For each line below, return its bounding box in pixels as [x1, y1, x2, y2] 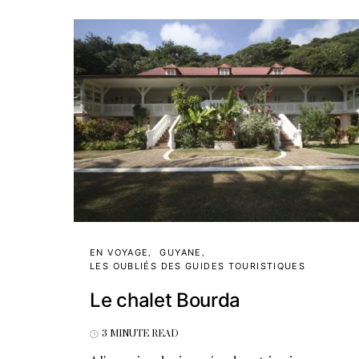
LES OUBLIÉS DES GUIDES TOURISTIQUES [90, 260, 306, 272]
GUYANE [159, 247, 202, 258]
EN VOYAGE [90, 247, 149, 258]
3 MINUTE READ [102, 328, 179, 340]
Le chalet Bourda [90, 288, 241, 312]
